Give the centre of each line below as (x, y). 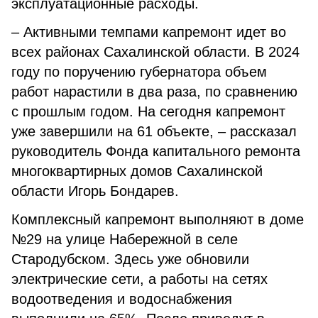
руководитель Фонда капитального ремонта (156, 151)
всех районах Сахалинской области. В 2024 (155, 52)
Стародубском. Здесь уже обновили (130, 259)
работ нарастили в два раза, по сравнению (154, 92)
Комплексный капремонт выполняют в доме (158, 219)
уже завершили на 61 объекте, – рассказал (154, 131)
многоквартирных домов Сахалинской (137, 171)
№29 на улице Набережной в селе (125, 239)
